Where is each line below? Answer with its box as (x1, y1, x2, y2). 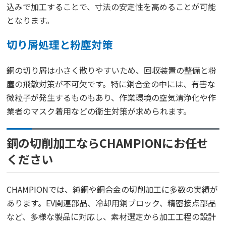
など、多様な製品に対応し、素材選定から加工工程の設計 (7, 210, 216, 222)
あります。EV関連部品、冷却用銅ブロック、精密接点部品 (7, 196, 216, 209)
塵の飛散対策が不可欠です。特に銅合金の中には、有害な (7, 77, 216, 90)
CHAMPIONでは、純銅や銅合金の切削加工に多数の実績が (7, 183, 218, 195)
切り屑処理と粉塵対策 (7, 36, 113, 52)
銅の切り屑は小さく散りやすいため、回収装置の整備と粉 (7, 64, 217, 76)
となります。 (7, 14, 54, 26)
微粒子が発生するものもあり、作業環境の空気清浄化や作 (7, 91, 216, 103)
